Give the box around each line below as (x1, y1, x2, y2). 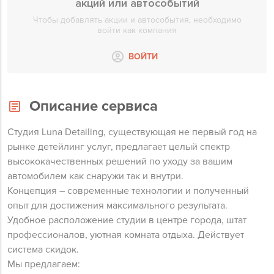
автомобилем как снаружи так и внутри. (7, 170, 183, 182)
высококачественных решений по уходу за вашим (7, 155, 232, 168)
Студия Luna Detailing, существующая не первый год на (7, 126, 257, 138)
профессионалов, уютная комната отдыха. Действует (7, 229, 244, 241)
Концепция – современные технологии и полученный (7, 185, 249, 197)
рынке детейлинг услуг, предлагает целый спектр (7, 141, 230, 153)
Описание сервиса (29, 97, 158, 115)
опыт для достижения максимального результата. (7, 199, 228, 212)
